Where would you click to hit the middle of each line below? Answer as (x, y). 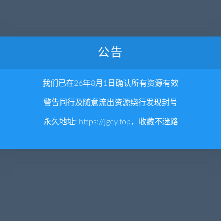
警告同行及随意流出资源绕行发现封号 (110, 103)
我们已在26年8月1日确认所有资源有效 (110, 84)
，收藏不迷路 (154, 122)
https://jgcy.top (105, 122)
